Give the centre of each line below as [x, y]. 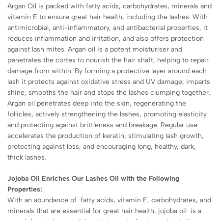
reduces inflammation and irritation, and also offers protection [106, 38]
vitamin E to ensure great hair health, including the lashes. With [108, 17]
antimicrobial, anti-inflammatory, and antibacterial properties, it [108, 27]
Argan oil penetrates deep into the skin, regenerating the [97, 103]
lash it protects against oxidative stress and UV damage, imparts [109, 82]
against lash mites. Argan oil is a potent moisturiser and [95, 49]
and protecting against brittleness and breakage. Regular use [102, 125]
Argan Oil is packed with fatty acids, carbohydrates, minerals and [110, 6]
